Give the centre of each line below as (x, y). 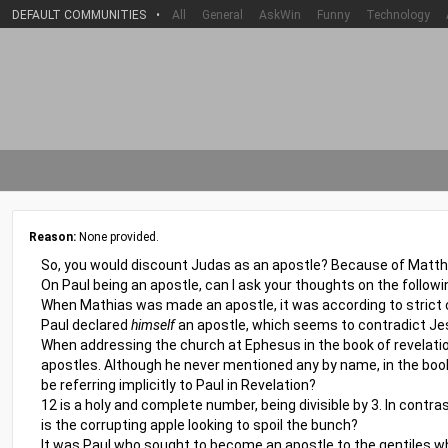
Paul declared (86, 325)
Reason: (52, 237)
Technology (398, 15)
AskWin (280, 15)
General (222, 15)
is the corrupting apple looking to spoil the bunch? (199, 425)
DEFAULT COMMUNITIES (79, 15)
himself (153, 325)
